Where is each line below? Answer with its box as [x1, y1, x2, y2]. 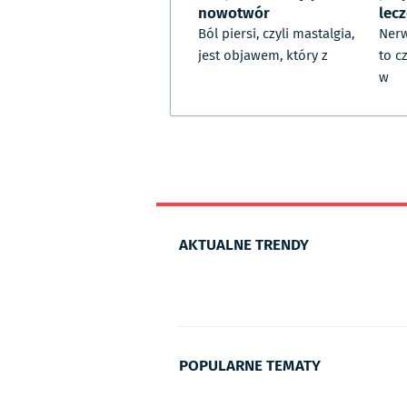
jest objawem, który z [198, 45, 328, 66]
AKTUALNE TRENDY [179, 232, 309, 256]
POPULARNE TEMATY [179, 352, 321, 377]
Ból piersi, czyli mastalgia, [198, 24, 354, 45]
